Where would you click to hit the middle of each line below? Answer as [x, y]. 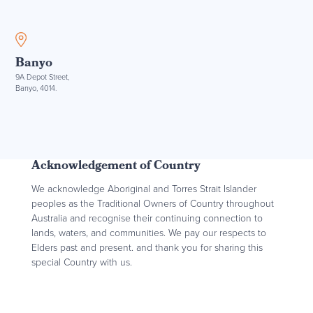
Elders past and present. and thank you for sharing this [147, 247]
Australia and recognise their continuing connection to [147, 218]
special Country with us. [81, 262]
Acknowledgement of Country [116, 167]
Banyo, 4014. [36, 88]
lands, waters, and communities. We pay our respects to [148, 233]
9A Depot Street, [43, 77]
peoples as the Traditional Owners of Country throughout [152, 203]
